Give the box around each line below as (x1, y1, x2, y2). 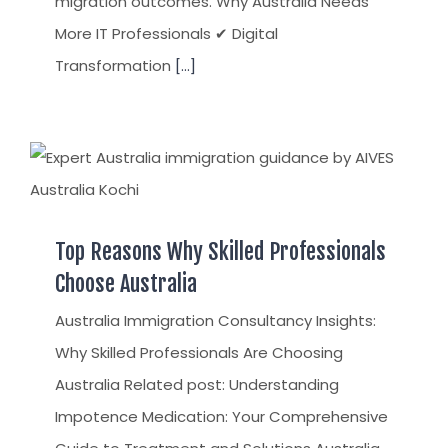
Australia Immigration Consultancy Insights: (55, 309, 376, 331)
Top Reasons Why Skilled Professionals (55, 237, 386, 265)
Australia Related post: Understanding (55, 373, 339, 395)
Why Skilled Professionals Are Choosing (55, 341, 343, 363)
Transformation (55, 54, 175, 76)
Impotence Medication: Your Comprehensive (55, 405, 388, 427)
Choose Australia (55, 269, 197, 297)
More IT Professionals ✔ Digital (55, 22, 278, 44)
